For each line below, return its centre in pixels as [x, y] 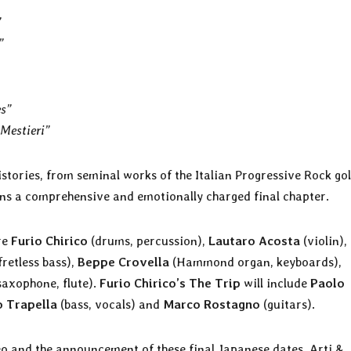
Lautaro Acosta [254, 241]
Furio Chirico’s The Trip [170, 283]
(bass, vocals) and [110, 304]
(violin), [324, 241]
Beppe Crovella [123, 262]
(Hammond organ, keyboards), [255, 262]
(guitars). [288, 304]
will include [275, 283]
